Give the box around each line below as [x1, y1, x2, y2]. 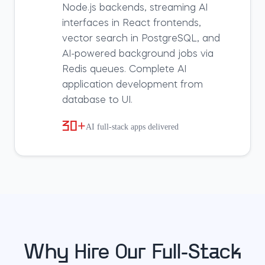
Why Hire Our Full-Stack [24, 243, 241, 264]
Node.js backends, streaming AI [62, 4, 208, 13]
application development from [62, 80, 203, 90]
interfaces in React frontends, [62, 19, 201, 28]
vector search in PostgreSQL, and [62, 34, 220, 44]
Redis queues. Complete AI [62, 65, 186, 75]
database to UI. [62, 96, 132, 105]
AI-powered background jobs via [62, 50, 214, 59]
